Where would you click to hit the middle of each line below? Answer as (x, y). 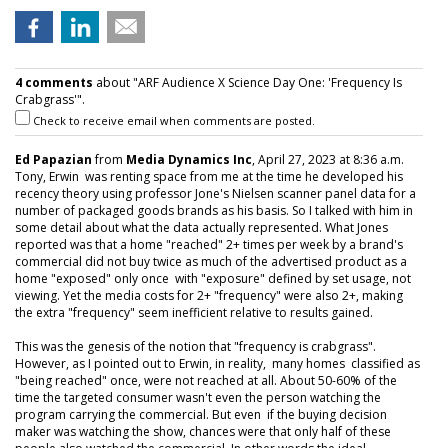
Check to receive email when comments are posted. (172, 120)
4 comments (54, 82)
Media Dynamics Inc (189, 159)
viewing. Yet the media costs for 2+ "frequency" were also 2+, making (209, 295)
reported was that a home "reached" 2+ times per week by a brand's (209, 244)
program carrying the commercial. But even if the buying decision (201, 414)
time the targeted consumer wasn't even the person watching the (198, 397)
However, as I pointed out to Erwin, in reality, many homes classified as (217, 363)
